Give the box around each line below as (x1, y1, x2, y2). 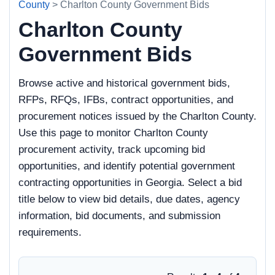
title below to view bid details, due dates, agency (18, 193, 240, 205)
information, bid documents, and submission (18, 210, 220, 222)
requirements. (18, 227, 82, 238)
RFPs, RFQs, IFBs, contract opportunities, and (18, 94, 233, 106)
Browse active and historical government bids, (18, 77, 230, 89)
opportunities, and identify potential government (18, 160, 235, 172)
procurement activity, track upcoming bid (18, 144, 205, 155)
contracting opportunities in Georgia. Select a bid (18, 177, 242, 188)
